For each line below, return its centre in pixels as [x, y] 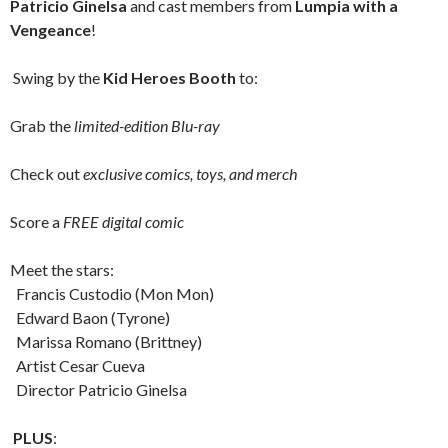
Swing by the [56, 77]
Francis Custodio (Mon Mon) [112, 293]
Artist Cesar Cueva [77, 365]
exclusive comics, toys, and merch [190, 173]
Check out [46, 173]
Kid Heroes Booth [169, 77]
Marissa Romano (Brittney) [106, 341]
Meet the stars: [62, 269]
